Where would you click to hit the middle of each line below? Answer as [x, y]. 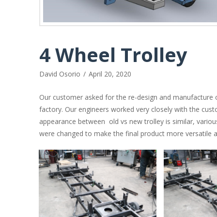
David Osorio [60, 74]
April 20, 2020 [110, 74]
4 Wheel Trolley [113, 55]
